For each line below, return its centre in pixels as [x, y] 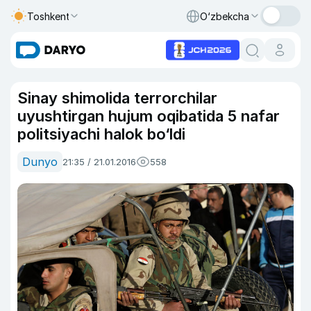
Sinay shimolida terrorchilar [117, 98]
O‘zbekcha [225, 16]
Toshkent [49, 16]
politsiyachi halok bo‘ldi [101, 134]
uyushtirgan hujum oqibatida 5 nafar [149, 116]
